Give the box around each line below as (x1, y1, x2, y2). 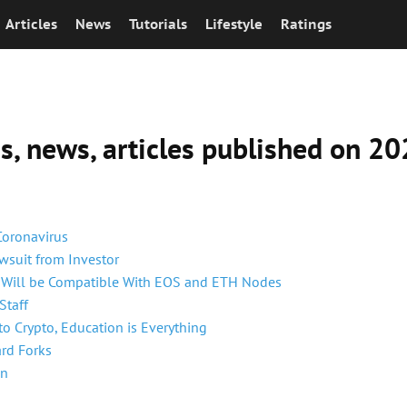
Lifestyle (205, 15, 263, 33)
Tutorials (129, 15, 187, 33)
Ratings (281, 15, 332, 33)
